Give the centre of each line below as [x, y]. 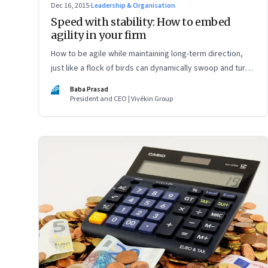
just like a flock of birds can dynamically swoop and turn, [151, 68]
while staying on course [93, 83]
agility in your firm [99, 35]
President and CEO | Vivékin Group [121, 99]
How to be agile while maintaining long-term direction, [147, 54]
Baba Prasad [89, 90]
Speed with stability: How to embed [141, 22]
